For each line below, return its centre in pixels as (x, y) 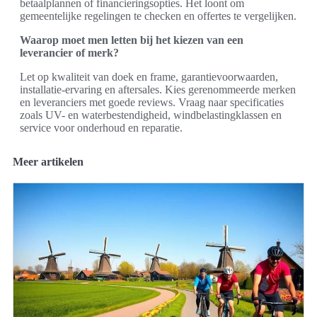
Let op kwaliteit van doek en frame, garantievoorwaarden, (149, 77)
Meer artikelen (48, 162)
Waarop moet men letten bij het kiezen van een (132, 40)
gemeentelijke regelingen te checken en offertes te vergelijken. (158, 16)
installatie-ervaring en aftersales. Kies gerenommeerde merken (158, 90)
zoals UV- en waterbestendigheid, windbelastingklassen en (151, 115)
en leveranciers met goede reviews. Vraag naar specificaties (152, 103)
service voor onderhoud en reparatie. (101, 128)
